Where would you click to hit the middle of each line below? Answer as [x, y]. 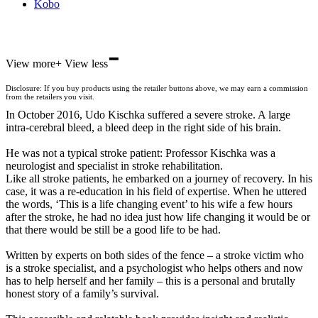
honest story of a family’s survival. [82, 294]
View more [31, 63]
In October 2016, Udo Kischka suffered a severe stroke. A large [148, 115]
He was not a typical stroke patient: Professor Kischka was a [141, 153]
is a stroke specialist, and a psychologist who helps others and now [154, 268]
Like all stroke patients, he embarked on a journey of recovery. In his [159, 179]
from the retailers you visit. [50, 96]
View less [86, 63]
